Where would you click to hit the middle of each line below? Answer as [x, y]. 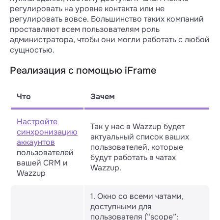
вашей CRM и [42, 163]
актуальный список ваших [140, 137]
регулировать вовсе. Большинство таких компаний [107, 19]
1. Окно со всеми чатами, [137, 196]
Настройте [37, 122]
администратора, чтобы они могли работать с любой [110, 40]
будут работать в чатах [133, 157]
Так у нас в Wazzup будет [137, 126]
